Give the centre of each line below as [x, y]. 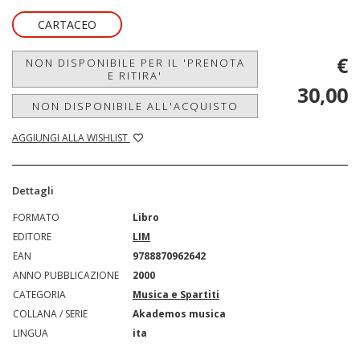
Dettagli [33, 190]
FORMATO [36, 217]
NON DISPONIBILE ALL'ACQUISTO [135, 106]
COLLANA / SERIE [50, 313]
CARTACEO [67, 24]
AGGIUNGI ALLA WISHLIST [71, 137]
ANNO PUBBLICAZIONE [66, 275]
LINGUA [31, 333]
